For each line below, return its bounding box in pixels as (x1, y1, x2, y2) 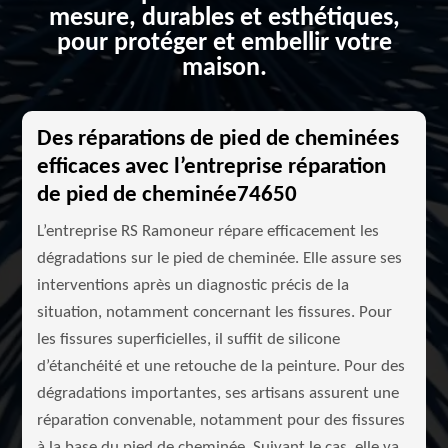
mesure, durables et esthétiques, (48, 5, 400, 32)
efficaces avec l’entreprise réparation (37, 156, 387, 179)
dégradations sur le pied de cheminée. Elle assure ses (37, 250, 403, 267)
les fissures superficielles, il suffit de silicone (37, 331, 341, 348)
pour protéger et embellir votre (56, 30, 392, 57)
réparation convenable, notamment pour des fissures (37, 412, 406, 429)
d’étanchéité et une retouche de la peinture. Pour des (37, 358, 406, 375)
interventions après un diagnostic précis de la (37, 277, 350, 294)
